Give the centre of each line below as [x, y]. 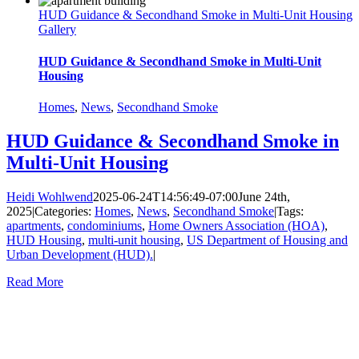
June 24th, [264, 196]
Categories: [65, 211]
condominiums [105, 225]
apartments [34, 225]
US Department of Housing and [267, 240]
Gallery [57, 30]
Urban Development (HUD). [80, 254]
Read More [35, 281]
